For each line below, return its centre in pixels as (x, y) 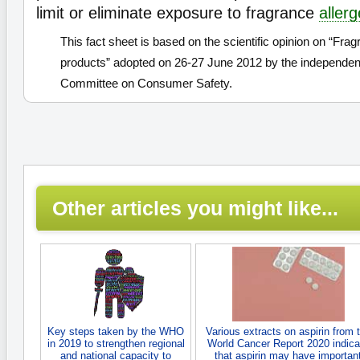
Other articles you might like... (195, 208)
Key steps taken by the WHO (116, 331)
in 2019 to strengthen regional (116, 344)
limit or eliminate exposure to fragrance (178, 13)
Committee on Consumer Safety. (146, 83)
